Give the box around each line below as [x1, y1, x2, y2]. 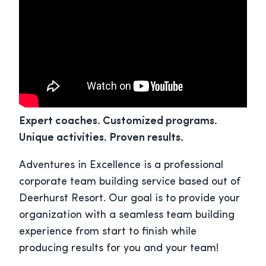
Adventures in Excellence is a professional [19, 160, 223, 172]
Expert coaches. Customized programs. [19, 116, 217, 128]
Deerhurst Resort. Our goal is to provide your [19, 193, 240, 205]
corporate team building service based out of [19, 176, 240, 188]
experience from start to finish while [19, 226, 197, 238]
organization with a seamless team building [19, 210, 235, 221]
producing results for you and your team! [19, 243, 218, 255]
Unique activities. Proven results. [19, 132, 183, 144]
